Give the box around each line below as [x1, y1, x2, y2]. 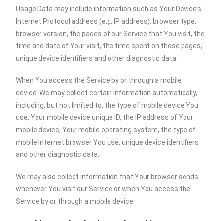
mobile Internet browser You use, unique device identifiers [16, 138, 199, 146]
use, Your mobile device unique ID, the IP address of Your [16, 113, 194, 121]
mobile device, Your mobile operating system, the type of [16, 126, 196, 134]
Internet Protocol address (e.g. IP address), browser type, [16, 17, 197, 25]
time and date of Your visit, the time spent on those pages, [16, 42, 203, 50]
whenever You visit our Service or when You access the [16, 185, 191, 193]
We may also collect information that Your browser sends [16, 173, 199, 181]
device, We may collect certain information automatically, [16, 89, 198, 97]
